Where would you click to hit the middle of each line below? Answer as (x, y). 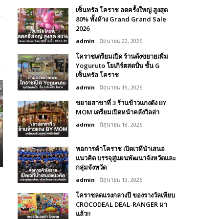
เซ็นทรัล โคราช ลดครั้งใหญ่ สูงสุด (122, 10)
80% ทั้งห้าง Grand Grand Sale (121, 19)
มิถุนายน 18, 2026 (121, 125)
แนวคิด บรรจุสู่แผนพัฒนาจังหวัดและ (126, 158)
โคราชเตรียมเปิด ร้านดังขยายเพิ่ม (122, 56)
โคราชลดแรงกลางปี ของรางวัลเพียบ (125, 195)
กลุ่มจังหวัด (91, 167)
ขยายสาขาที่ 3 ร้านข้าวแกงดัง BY (121, 103)
